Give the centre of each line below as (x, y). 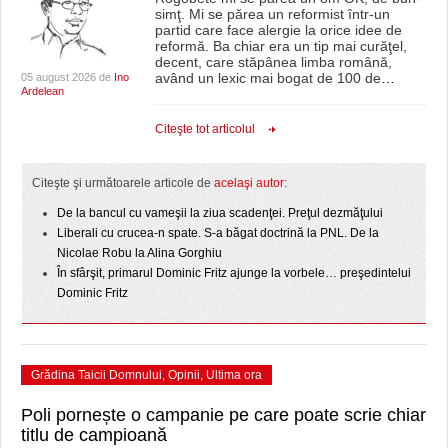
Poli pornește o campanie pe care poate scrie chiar (223, 414)
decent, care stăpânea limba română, (273, 61)
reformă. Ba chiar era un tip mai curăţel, (280, 45)
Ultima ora (234, 374)
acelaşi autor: (250, 182)
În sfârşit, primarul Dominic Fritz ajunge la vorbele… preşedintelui (234, 272)
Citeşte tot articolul (204, 128)
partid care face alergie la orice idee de (278, 29)
